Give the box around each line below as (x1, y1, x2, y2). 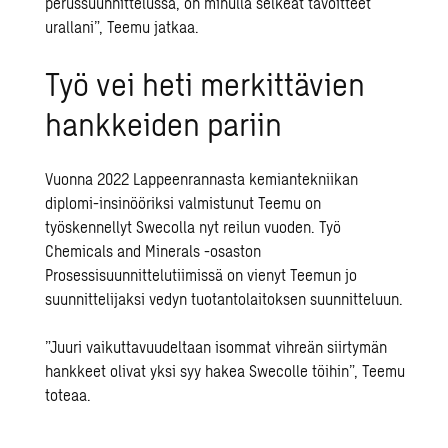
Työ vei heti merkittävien (45, 64, 366, 102)
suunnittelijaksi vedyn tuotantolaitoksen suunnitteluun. (45, 289, 404, 308)
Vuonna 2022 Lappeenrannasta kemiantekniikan (45, 169, 359, 188)
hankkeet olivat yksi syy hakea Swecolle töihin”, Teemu (45, 361, 406, 380)
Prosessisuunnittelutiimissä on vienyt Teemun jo (45, 265, 358, 284)
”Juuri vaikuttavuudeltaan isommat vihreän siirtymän (45, 337, 388, 356)
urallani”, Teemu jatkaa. (45, 17, 200, 36)
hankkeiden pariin (45, 104, 283, 142)
